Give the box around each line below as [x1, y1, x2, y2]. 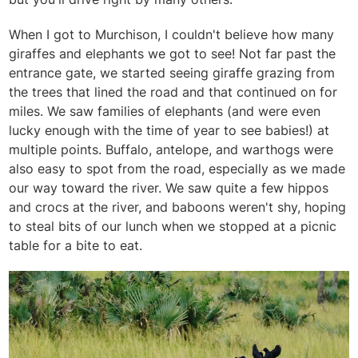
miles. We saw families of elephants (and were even [9, 102, 321, 119]
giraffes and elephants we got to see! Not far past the [9, 45, 336, 62]
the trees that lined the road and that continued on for [9, 83, 338, 100]
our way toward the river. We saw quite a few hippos [9, 179, 329, 196]
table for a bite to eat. [9, 237, 143, 253]
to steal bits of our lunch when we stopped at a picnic [9, 217, 337, 234]
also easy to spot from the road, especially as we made [9, 160, 346, 177]
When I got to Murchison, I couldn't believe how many [9, 26, 335, 42]
